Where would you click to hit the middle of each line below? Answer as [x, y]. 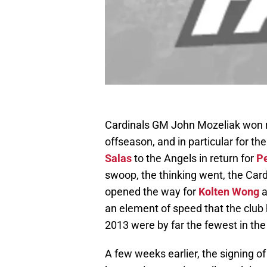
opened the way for [152, 192]
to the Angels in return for [194, 159]
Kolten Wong [229, 192]
